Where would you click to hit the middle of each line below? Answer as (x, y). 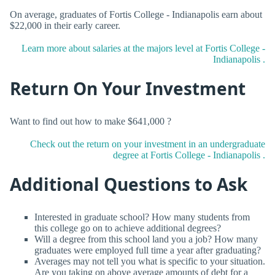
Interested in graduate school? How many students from (142, 217)
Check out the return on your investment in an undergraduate (148, 144)
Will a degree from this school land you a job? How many (146, 239)
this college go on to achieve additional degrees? (128, 228)
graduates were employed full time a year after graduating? (148, 250)
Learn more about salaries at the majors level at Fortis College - (143, 48)
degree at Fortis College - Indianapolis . (189, 155)
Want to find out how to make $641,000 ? (91, 121)
